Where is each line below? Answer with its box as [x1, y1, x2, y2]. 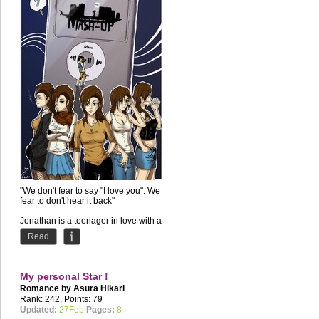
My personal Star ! [20, 271, 108, 283]
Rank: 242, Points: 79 [20, 294, 103, 305]
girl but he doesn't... [20, 226, 95, 236]
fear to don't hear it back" [20, 196, 115, 206]
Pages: [86, 305, 115, 315]
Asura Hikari [73, 283, 125, 294]
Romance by [20, 283, 73, 294]
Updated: [20, 305, 57, 315]
